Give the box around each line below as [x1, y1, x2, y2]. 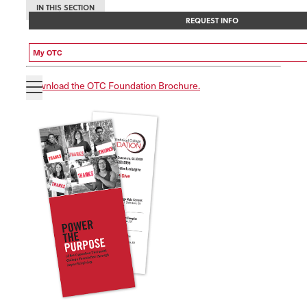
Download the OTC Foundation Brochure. [26, 78, 200, 93]
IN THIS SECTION [36, 2, 95, 14]
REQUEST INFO [185, 14, 238, 26]
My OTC [33, 47, 62, 58]
